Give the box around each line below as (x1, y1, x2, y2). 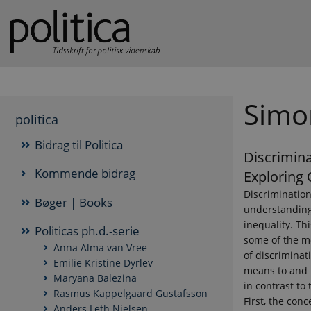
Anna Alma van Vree (53, 241, 147, 255)
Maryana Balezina (53, 271, 137, 285)
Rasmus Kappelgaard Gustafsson (53, 287, 208, 301)
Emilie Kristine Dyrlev (53, 256, 153, 270)
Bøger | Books (34, 194, 112, 210)
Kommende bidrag (34, 165, 135, 182)
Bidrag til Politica (34, 137, 123, 153)
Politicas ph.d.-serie (34, 223, 140, 239)
